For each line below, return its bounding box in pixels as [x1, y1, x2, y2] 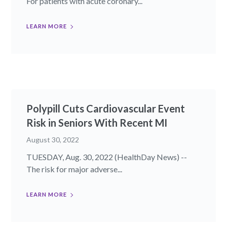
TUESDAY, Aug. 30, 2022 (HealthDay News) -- [26, 152, 187, 162]
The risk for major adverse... [26, 164, 123, 174]
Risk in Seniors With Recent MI [26, 116, 168, 129]
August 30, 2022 [26, 135, 80, 144]
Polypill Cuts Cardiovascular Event [26, 102, 185, 115]
